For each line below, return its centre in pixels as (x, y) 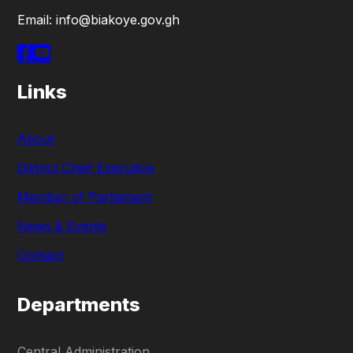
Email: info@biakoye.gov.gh (99, 19)
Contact (41, 255)
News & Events (63, 226)
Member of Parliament (85, 197)
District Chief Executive (86, 167)
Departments (79, 304)
